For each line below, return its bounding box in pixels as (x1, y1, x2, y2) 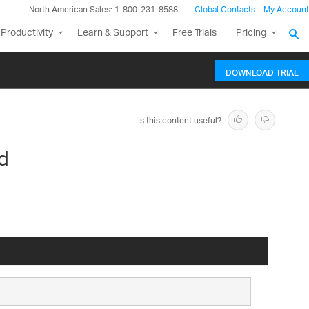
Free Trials (172, 23, 217, 44)
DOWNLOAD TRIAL (226, 59, 299, 83)
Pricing (236, 23, 266, 44)
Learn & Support (77, 23, 148, 44)
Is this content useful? (138, 112, 221, 130)
